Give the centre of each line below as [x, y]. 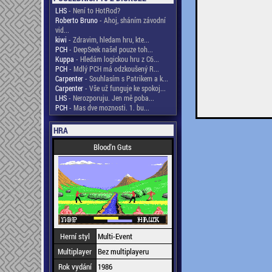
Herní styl [75, 236]
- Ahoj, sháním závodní [131, 20]
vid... [62, 30]
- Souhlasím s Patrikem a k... [125, 78]
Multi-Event [115, 236]
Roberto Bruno [76, 20]
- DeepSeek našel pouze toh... [110, 49]
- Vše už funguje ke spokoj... [124, 88]
